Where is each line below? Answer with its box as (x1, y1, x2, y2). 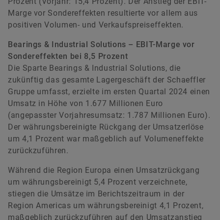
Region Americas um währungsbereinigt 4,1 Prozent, (8, 200, 204, 210)
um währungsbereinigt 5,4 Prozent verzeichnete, (8, 177, 188, 187)
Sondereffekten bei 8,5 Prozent (8, 51, 128, 61)
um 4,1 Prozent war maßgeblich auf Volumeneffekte (8, 134, 204, 143)
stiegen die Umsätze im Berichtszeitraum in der (8, 189, 185, 198)
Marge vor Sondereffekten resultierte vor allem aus (8, 8, 198, 18)
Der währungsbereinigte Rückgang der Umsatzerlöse (8, 122, 204, 132)
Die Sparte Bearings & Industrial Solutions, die (8, 63, 181, 73)
